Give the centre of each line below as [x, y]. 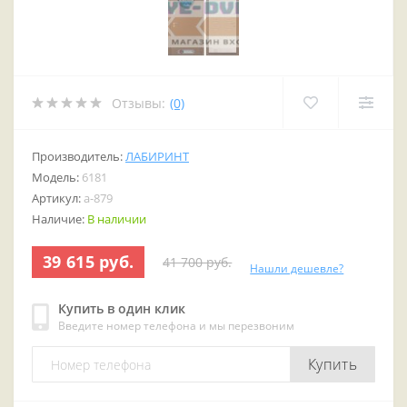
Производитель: [79, 157]
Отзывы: [139, 103]
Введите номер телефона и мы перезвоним [176, 326]
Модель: [57, 178]
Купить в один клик [122, 309]
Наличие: [60, 219]
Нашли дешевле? [297, 269]
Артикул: [58, 199]
